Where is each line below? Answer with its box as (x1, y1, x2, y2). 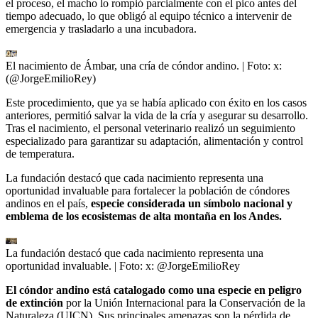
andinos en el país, (6, 197, 91, 209)
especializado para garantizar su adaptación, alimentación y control (6, 134, 303, 147)
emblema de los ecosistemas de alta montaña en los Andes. (6, 209, 282, 222)
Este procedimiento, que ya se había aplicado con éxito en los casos (6, 96, 307, 109)
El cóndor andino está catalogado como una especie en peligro (6, 283, 302, 296)
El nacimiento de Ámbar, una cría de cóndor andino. (6, 59, 239, 72)
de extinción (6, 296, 63, 309)
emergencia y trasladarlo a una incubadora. (6, 22, 197, 35)
